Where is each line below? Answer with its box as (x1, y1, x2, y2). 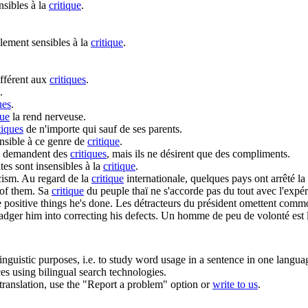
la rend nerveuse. (10, 110, 86, 122)
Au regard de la (21, 172, 91, 184)
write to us (212, 278, 258, 290)
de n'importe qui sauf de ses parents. (23, 122, 182, 135)
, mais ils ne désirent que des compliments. (107, 147, 290, 159)
